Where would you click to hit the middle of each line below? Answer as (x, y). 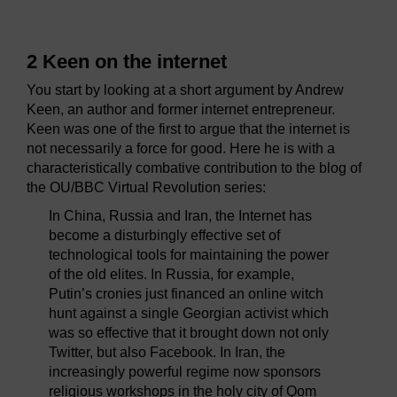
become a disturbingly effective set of (164, 236)
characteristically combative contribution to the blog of (194, 168)
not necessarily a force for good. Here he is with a (181, 149)
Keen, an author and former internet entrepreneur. (181, 110)
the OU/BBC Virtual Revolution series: (146, 188)
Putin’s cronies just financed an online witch (186, 294)
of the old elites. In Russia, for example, (171, 275)
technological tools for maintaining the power (189, 255)
